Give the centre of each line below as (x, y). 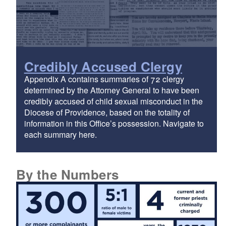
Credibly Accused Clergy (103, 66)
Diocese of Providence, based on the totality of (107, 112)
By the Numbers (67, 174)
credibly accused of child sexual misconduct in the (113, 101)
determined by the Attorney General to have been (111, 90)
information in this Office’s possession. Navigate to (114, 123)
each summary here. (60, 134)
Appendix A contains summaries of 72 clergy (104, 79)
